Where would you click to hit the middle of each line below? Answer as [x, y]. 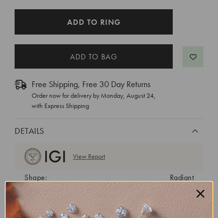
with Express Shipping [60, 106]
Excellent [179, 192]
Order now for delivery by [66, 95]
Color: [34, 207]
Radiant [182, 177]
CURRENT [31, 16]
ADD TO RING [94, 22]
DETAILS [29, 131]
